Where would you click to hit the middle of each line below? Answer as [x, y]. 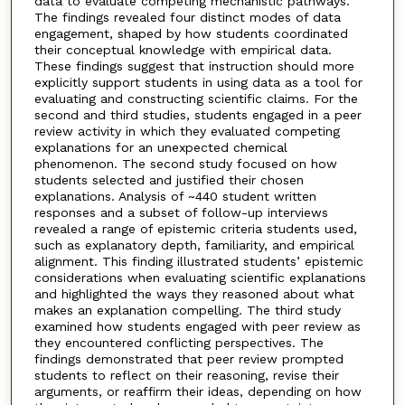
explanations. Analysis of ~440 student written [175, 197]
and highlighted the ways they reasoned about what [194, 294]
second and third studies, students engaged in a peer [198, 115]
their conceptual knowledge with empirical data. [183, 50]
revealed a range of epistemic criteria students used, [195, 229]
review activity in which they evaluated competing [187, 132]
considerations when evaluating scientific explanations [200, 278]
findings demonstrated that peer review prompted [188, 359]
